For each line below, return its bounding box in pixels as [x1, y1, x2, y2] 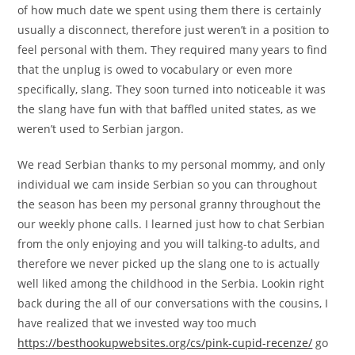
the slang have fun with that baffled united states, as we [17, 101, 317, 117]
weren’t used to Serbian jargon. [17, 121, 185, 137]
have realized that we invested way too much [17, 315, 258, 331]
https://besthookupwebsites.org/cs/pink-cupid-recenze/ [17, 335, 313, 351]
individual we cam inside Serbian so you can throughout [17, 177, 318, 193]
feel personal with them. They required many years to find [17, 42, 328, 58]
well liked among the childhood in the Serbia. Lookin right [17, 276, 325, 292]
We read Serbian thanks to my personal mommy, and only [17, 157, 326, 173]
